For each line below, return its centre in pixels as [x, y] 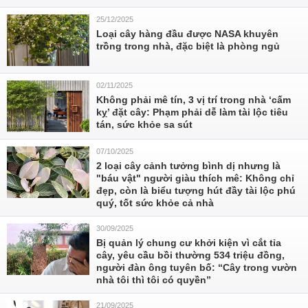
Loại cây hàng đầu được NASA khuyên [187, 34]
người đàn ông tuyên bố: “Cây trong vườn [197, 267]
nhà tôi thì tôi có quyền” [154, 280]
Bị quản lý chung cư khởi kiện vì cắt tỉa [189, 243]
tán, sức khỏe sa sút [144, 124]
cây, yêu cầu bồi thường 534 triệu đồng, [190, 255]
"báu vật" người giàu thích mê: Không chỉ [195, 178]
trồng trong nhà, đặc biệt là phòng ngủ [188, 46]
